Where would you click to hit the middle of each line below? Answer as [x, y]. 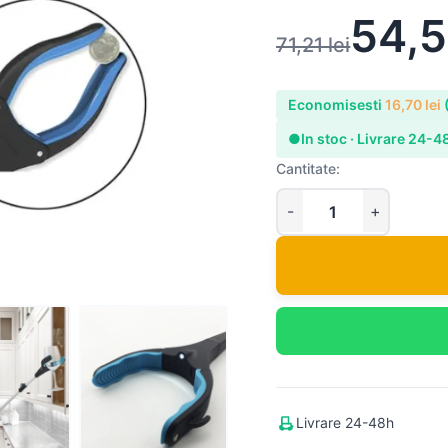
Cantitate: [308, 169]
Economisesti [337, 105]
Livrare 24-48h [345, 422]
